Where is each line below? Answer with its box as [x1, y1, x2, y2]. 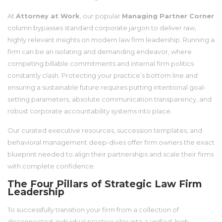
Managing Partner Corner [122, 11, 214, 20]
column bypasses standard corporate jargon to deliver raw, [7, 23, 196, 32]
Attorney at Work [16, 11, 80, 20]
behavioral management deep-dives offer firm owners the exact [7, 138, 215, 146]
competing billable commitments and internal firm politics [7, 59, 194, 67]
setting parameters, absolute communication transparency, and [7, 95, 212, 103]
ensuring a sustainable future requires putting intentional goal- [7, 83, 206, 91]
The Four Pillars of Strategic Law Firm [7, 178, 202, 190]
